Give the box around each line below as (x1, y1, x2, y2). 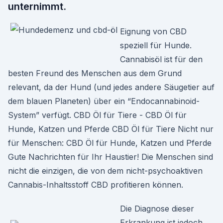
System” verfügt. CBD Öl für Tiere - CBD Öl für (8, 110, 187, 120)
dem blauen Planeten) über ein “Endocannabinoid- (8, 96, 200, 106)
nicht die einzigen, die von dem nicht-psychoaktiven (8, 166, 203, 176)
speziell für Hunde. (120, 40, 192, 50)
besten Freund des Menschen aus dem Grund (8, 68, 182, 78)
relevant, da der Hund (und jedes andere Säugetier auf (8, 82, 215, 92)
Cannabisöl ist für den (120, 54, 203, 64)
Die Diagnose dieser (120, 204, 194, 214)
